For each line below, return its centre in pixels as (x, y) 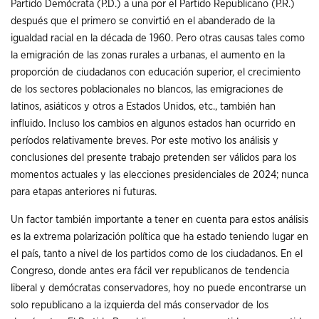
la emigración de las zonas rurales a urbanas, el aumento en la (148, 55)
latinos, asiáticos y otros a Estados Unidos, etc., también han (143, 106)
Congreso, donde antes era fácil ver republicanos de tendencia (150, 271)
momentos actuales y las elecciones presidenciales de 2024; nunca (159, 174)
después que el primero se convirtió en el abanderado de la (143, 21)
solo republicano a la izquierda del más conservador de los (140, 305)
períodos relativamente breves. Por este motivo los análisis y (145, 140)
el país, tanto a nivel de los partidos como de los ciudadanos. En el (157, 253)
